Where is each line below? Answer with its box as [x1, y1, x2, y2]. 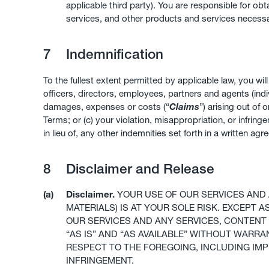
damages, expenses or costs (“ [43, 100, 169, 112]
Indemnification [62, 46, 163, 63]
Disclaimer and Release [62, 160, 214, 177]
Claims [169, 100, 199, 112]
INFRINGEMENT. [65, 255, 134, 267]
